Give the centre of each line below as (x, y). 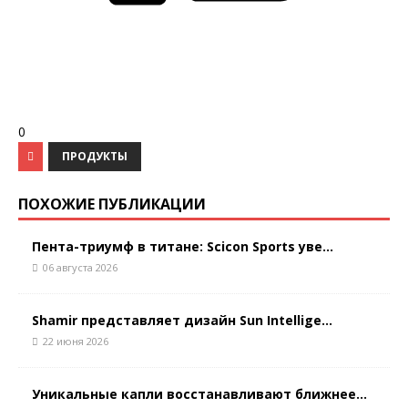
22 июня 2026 (76, 342)
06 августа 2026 (80, 268)
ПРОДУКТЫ (95, 157)
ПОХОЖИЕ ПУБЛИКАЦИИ (112, 204)
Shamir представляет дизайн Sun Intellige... (182, 321)
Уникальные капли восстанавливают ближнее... (199, 394)
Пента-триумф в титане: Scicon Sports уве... (183, 247)
